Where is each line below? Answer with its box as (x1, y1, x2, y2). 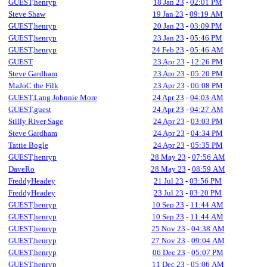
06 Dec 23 (152, 248, 185, 257)
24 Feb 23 (152, 45, 184, 54)
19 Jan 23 (153, 10, 184, 18)
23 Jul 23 (154, 188, 184, 197)
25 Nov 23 (151, 224, 185, 233)
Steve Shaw (8, 10, 45, 18)
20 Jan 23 (153, 21, 184, 30)
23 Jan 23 (153, 33, 184, 42)
